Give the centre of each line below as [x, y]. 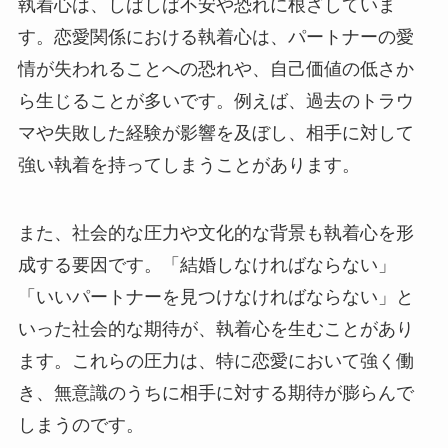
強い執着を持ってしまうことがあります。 [188, 165]
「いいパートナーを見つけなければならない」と [215, 296]
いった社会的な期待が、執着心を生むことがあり [215, 328]
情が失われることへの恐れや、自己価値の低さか [215, 69]
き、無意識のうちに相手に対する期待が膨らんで [215, 392]
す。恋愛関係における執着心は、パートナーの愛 [215, 37]
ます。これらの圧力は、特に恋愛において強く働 [215, 360]
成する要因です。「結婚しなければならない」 [206, 264]
